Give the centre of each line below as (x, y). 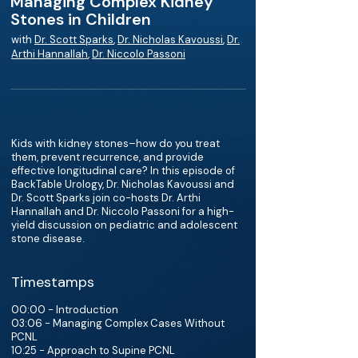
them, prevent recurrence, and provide (107, 157)
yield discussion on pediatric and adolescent (124, 225)
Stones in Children (81, 19)
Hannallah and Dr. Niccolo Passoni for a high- (123, 211)
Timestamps (53, 282)
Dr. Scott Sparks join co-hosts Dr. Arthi (106, 198)
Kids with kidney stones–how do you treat (115, 143)
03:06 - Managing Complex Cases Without (118, 323)
